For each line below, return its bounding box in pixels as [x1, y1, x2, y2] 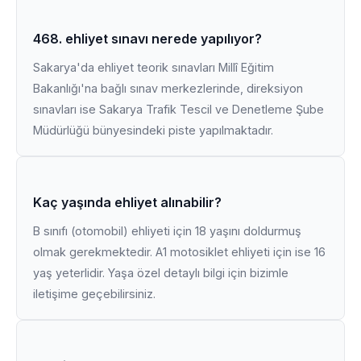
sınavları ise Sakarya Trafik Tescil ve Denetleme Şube [33, 102, 324, 116]
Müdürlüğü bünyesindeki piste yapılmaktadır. [33, 123, 273, 137]
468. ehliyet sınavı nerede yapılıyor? [33, 31, 262, 47]
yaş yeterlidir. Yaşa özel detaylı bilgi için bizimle [33, 266, 288, 280]
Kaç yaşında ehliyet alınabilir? [33, 194, 222, 210]
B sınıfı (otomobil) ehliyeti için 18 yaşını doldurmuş [33, 224, 301, 238]
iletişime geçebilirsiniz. [33, 287, 156, 301]
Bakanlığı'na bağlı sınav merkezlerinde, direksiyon [33, 81, 303, 95]
